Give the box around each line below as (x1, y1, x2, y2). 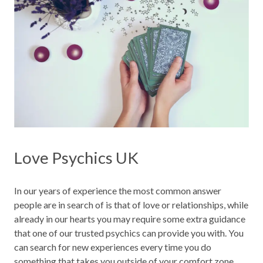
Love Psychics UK (14, 148, 139, 168)
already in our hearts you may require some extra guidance (14, 213, 245, 225)
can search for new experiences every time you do (14, 241, 211, 253)
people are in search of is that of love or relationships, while (14, 199, 248, 211)
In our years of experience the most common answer (14, 185, 221, 197)
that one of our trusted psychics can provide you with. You (14, 227, 244, 239)
